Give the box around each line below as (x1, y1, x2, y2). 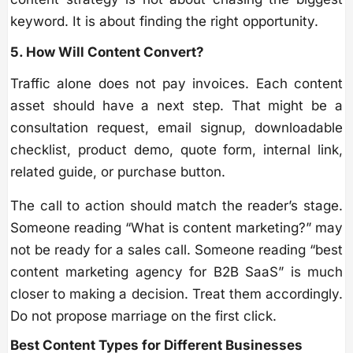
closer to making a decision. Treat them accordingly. (10, 285, 343, 302)
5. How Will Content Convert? (10, 43, 204, 60)
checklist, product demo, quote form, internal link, (10, 141, 343, 158)
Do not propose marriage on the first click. (10, 307, 277, 324)
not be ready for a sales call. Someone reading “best (10, 241, 343, 258)
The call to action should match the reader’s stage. (10, 197, 343, 214)
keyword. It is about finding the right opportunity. (10, 13, 318, 29)
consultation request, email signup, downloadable (10, 119, 343, 136)
